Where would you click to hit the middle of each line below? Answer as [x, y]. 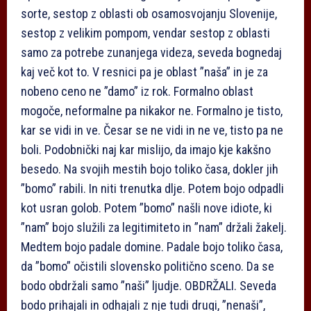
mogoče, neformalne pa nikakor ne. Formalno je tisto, [152, 111]
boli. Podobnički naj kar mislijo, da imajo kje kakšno [146, 150]
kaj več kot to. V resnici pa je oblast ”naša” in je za [144, 72]
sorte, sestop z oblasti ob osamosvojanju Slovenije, [149, 14]
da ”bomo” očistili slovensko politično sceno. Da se [148, 267]
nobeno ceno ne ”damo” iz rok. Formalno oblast [137, 92]
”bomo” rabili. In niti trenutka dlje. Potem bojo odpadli [152, 189]
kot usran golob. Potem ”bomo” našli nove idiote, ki [146, 208]
